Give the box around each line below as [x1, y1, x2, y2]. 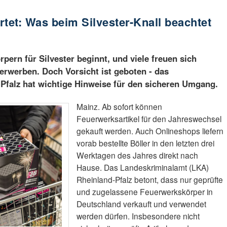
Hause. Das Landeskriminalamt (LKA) [76, 162, 209, 173]
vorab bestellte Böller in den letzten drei [76, 137, 214, 149]
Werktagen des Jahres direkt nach [76, 149, 198, 161]
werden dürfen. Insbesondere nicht [76, 210, 200, 222]
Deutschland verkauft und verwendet [76, 198, 206, 210]
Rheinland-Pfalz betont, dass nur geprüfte [76, 174, 223, 185]
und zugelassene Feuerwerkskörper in [76, 186, 213, 198]
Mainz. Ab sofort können [76, 101, 162, 112]
